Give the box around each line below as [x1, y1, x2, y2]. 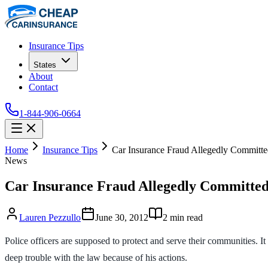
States [33, 60, 56, 69]
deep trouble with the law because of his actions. [5, 252, 187, 263]
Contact [29, 82, 58, 92]
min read [167, 212, 203, 223]
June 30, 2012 [95, 212, 148, 223]
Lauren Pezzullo [19, 212, 81, 223]
